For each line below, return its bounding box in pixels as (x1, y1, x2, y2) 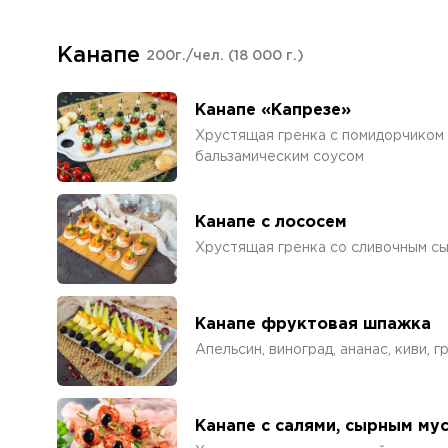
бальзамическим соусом (195, 150, 364, 163)
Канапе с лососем (195, 215, 347, 230)
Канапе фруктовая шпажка (195, 317, 431, 332)
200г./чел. (146, 50, 228, 62)
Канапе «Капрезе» (195, 102, 351, 118)
